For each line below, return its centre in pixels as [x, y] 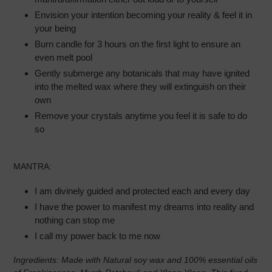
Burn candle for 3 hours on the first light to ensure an [138, 44]
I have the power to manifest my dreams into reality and [144, 207]
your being [55, 29]
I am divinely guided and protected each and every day [142, 191]
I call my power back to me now [97, 236]
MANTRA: [32, 166]
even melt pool [63, 58]
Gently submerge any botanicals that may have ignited [142, 73]
